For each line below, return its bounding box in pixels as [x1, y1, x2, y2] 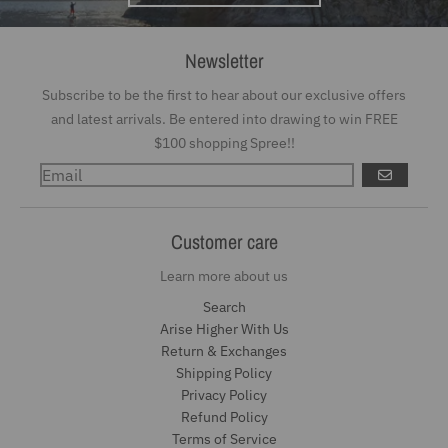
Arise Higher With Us [159, 319, 289, 338]
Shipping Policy [176, 363, 272, 382]
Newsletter [185, 46, 263, 74]
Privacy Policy [181, 385, 267, 404]
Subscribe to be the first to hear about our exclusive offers [42, 85, 406, 104]
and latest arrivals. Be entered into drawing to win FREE [50, 109, 398, 128]
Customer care [170, 227, 278, 255]
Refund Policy [180, 407, 268, 426]
